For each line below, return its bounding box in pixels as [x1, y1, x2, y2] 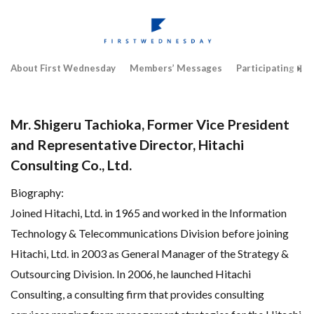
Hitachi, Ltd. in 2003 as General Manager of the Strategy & [11, 246, 289, 260]
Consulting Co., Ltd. [11, 156, 132, 173]
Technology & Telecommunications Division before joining [11, 226, 289, 240]
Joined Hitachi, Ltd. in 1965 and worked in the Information [11, 205, 287, 219]
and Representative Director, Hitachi [11, 135, 244, 153]
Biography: [11, 185, 64, 199]
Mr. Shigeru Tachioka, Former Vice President [11, 115, 289, 132]
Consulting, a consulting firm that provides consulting [11, 287, 264, 301]
